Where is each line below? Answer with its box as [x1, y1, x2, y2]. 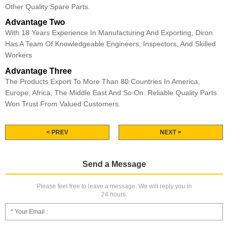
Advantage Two [5, 18, 65, 27]
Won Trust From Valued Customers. [5, 99, 121, 108]
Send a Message [82, 159, 146, 168]
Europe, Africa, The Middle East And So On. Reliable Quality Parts [5, 88, 217, 97]
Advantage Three [5, 66, 72, 75]
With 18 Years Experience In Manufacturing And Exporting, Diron [5, 28, 213, 37]
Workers [5, 51, 32, 60]
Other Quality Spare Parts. [5, 3, 90, 11]
